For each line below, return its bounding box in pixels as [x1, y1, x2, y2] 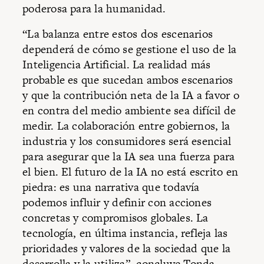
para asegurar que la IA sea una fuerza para [22, 148, 235, 165]
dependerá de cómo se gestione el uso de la [22, 41, 237, 58]
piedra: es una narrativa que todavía [22, 179, 200, 196]
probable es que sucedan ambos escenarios [22, 72, 233, 88]
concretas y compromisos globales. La [22, 210, 209, 226]
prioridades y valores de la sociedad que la [22, 240, 231, 257]
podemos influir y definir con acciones [22, 194, 212, 211]
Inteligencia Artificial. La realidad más [22, 57, 211, 73]
